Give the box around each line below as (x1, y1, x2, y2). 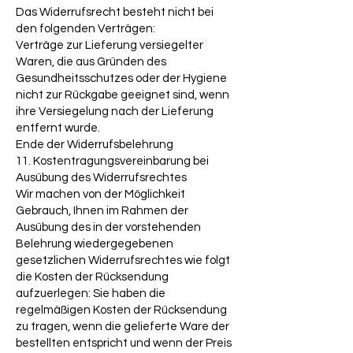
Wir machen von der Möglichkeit (16, 188, 185, 201)
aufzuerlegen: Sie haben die (16, 288, 165, 300)
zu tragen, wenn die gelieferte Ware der (16, 321, 229, 333)
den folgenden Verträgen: (16, 23, 155, 35)
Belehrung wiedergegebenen (16, 238, 173, 251)
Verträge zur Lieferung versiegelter (16, 39, 203, 52)
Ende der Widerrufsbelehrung (16, 139, 173, 151)
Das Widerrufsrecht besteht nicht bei (16, 6, 214, 19)
